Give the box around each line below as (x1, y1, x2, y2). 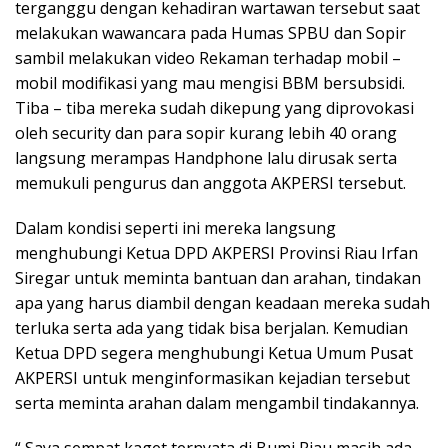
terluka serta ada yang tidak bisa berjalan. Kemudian (15, 317, 408, 340)
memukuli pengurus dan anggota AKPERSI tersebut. (15, 172, 406, 195)
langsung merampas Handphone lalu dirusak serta (15, 147, 397, 170)
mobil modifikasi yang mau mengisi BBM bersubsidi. (15, 72, 405, 95)
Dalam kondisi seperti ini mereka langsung (15, 217, 336, 240)
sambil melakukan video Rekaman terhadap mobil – (15, 47, 401, 70)
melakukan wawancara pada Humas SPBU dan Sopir (15, 22, 406, 45)
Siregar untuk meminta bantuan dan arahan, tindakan (15, 267, 421, 290)
